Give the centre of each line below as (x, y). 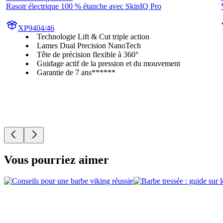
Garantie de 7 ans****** (76, 73)
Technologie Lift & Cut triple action (93, 37)
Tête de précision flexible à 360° (88, 55)
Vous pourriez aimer (56, 160)
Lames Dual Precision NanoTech (89, 46)
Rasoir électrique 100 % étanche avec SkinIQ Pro (84, 6)
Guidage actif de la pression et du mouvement (109, 64)
